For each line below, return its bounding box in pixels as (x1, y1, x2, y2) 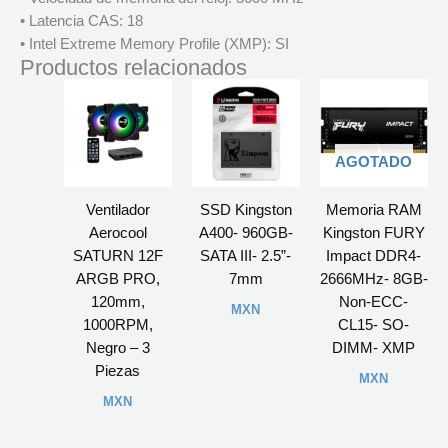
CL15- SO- (338, 316, 410, 333)
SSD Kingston (199, 201, 292, 218)
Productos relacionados (20, 55, 247, 81)
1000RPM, (82, 316, 153, 333)
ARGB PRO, (75, 270, 160, 287)
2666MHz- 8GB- (319, 270, 428, 287)
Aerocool (88, 224, 147, 241)
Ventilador (85, 201, 150, 218)
